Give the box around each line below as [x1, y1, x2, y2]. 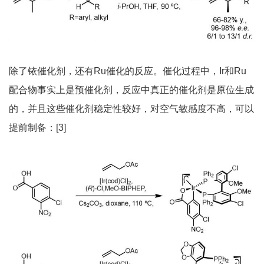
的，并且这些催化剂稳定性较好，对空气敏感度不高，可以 [9, 103, 254, 114]
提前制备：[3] [9, 122, 66, 133]
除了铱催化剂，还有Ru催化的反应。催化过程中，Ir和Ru [9, 65, 246, 76]
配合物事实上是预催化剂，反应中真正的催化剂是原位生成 [9, 84, 254, 95]
